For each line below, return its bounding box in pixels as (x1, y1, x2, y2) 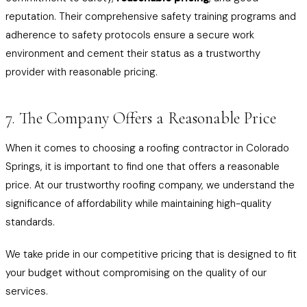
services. (5, 284, 48, 298)
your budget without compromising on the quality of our (5, 266, 267, 280)
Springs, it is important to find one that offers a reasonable (5, 160, 280, 173)
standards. (5, 215, 55, 229)
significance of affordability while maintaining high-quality (5, 197, 271, 210)
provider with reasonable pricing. (5, 65, 158, 79)
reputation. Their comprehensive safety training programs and (5, 10, 296, 23)
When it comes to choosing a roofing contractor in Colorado (5, 141, 289, 155)
